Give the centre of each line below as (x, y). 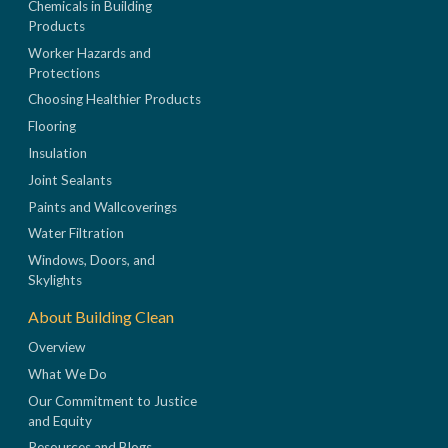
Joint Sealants (70, 179)
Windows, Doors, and (91, 260)
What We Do (67, 373)
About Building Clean (101, 317)
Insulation (57, 153)
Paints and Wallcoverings (102, 206)
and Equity (60, 420)
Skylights (55, 280)
